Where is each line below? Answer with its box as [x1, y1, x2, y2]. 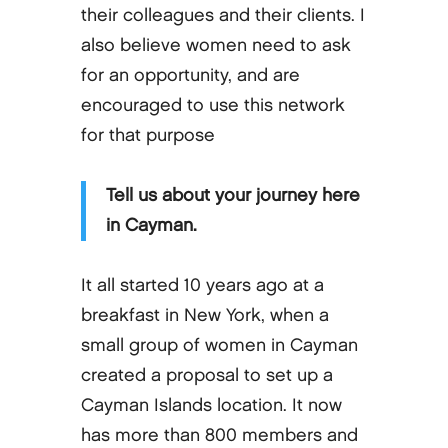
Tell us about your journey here [105, 186, 360, 204]
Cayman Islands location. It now [80, 396, 342, 414]
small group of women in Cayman [80, 336, 358, 354]
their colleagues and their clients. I [80, 6, 365, 24]
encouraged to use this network [80, 96, 345, 114]
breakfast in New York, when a [80, 306, 329, 324]
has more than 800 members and [80, 426, 358, 444]
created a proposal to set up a [80, 366, 333, 384]
